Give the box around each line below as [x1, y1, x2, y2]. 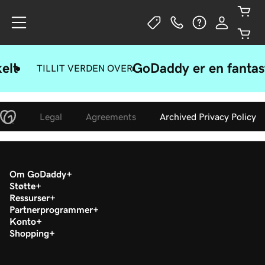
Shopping [9, 228, 49, 238]
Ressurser [9, 193, 50, 203]
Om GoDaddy [9, 169, 66, 179]
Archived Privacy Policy [160, 112, 256, 122]
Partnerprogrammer [9, 205, 93, 215]
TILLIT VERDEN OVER [37, 63, 132, 73]
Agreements [86, 112, 136, 122]
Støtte [9, 181, 35, 191]
